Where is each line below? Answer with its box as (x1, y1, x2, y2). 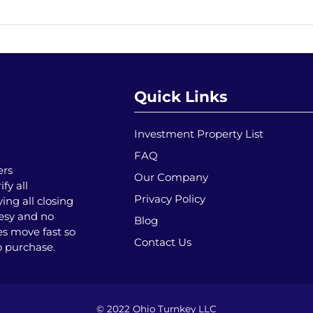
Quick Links (134, 87, 227, 106)
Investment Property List (134, 127, 263, 141)
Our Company (134, 170, 208, 184)
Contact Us (134, 235, 191, 249)
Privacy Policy (134, 192, 205, 206)
